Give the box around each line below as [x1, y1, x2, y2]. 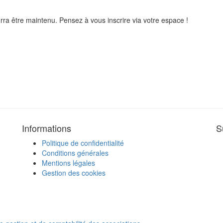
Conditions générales [42, 148, 109, 158]
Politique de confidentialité [42, 138, 124, 148]
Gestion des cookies [42, 168, 106, 178]
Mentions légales [42, 158, 95, 168]
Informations [22, 121, 71, 134]
